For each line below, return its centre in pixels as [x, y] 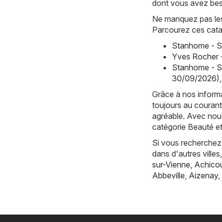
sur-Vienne [171, 164]
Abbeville [168, 175]
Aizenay [203, 175]
